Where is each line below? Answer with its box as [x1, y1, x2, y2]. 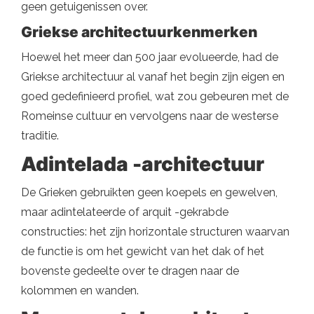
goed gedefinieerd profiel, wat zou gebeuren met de [21, 90, 289, 103]
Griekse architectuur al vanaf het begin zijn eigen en [21, 70, 285, 83]
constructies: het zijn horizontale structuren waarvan [21, 225, 289, 238]
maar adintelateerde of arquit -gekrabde [21, 205, 228, 219]
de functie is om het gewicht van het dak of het [21, 245, 264, 258]
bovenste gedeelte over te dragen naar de [21, 264, 239, 278]
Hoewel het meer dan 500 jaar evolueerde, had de [21, 50, 278, 64]
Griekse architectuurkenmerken [21, 23, 257, 41]
